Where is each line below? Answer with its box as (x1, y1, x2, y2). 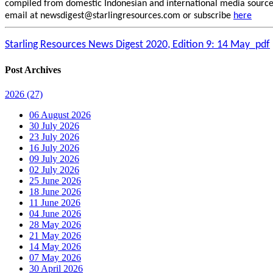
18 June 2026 (29, 186, 81, 197)
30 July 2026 (29, 120, 79, 131)
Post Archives (5, 65, 61, 76)
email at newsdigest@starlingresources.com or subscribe (5, 11, 233, 21)
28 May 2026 (29, 219, 81, 230)
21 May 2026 (29, 230, 81, 241)
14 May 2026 (29, 241, 81, 252)
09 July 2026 (29, 153, 79, 164)
